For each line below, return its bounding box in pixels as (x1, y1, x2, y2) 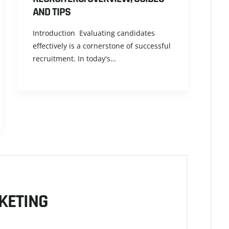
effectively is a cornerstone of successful (33, 41, 171, 51)
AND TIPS (33, 5, 71, 20)
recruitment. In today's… (33, 54, 116, 64)
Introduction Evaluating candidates (33, 28, 155, 38)
